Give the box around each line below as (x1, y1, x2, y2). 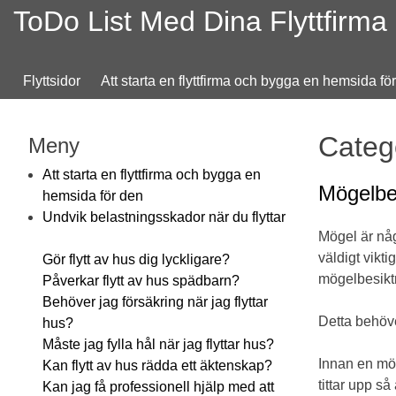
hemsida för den (42, 188, 143, 203)
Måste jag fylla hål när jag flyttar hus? (42, 337, 274, 352)
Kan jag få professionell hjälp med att (42, 379, 274, 394)
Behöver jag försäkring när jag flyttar (42, 294, 268, 309)
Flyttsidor (23, 73, 81, 88)
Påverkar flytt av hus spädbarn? (42, 273, 240, 288)
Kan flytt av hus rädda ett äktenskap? (42, 358, 272, 373)
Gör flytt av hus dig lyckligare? (42, 252, 230, 267)
